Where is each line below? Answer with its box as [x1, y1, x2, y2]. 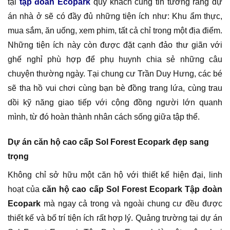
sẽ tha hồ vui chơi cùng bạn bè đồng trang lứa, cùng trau [8, 83, 222, 92]
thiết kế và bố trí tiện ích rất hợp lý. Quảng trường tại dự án [8, 213, 222, 222]
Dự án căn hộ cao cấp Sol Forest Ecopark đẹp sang [8, 137, 209, 146]
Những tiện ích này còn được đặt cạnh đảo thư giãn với [8, 40, 222, 49]
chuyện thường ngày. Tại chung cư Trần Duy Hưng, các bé [8, 69, 222, 78]
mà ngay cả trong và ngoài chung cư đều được [41, 199, 222, 208]
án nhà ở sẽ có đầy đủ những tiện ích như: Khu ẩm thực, [8, 11, 222, 21]
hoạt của [8, 184, 43, 194]
